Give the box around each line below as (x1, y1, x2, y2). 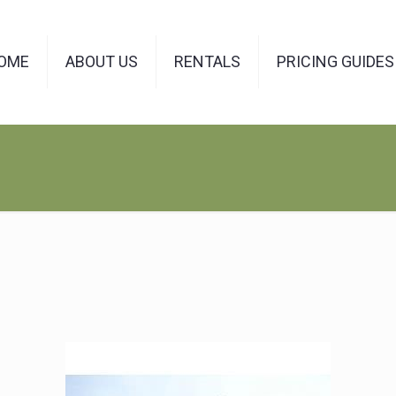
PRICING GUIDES (277, 52, 394, 71)
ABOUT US (65, 52, 138, 71)
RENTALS (174, 52, 240, 71)
